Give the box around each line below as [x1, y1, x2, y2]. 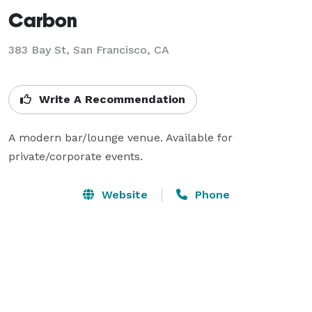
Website [97, 187, 148, 201]
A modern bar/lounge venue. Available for [8, 130, 233, 144]
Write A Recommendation [36, 92, 185, 106]
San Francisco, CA [73, 42, 169, 56]
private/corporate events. [8, 149, 143, 163]
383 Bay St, [8, 42, 73, 56]
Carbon [8, 8, 77, 31]
